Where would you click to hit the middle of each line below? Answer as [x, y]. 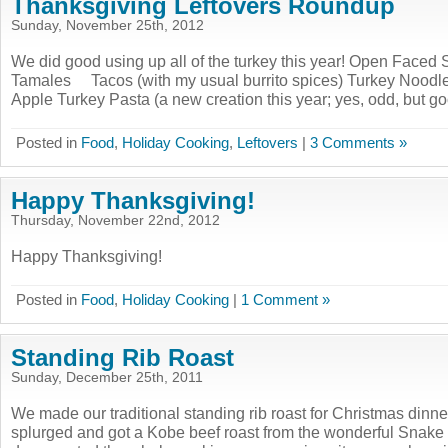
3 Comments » [358, 142]
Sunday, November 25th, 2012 [107, 25]
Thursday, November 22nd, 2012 [115, 220]
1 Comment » [285, 299]
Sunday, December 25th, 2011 [107, 377]
